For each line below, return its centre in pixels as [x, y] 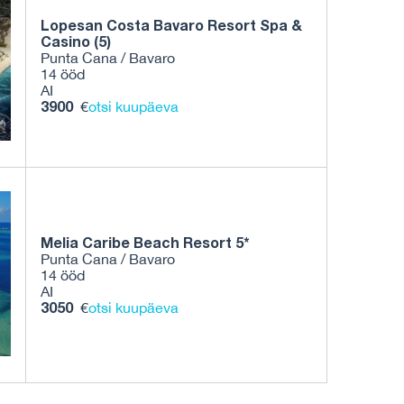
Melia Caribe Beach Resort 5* [145, 243]
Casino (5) [78, 41]
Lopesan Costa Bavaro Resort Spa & [171, 25]
